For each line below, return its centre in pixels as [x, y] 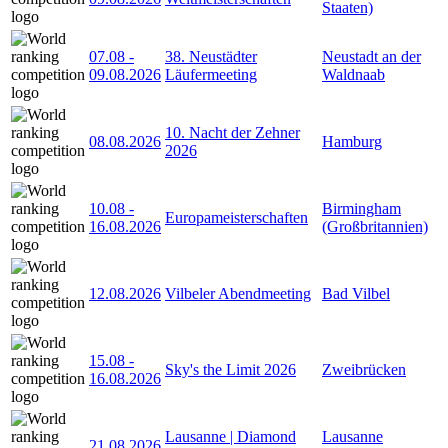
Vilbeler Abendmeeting [238, 293]
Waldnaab [353, 74]
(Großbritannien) [375, 226]
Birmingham [361, 208]
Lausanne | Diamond [230, 436]
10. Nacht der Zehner [232, 132]
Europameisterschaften [236, 217]
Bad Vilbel [356, 293]
